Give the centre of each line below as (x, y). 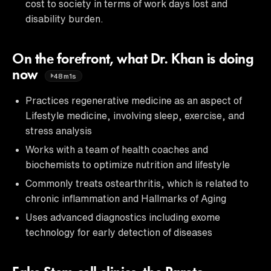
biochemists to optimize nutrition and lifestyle (128, 164)
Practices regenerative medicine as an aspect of (134, 100)
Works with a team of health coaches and (117, 149)
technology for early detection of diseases (119, 232)
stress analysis (59, 130)
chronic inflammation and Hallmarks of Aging (126, 198)
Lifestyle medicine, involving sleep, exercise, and (135, 115)
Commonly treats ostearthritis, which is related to (137, 183)
